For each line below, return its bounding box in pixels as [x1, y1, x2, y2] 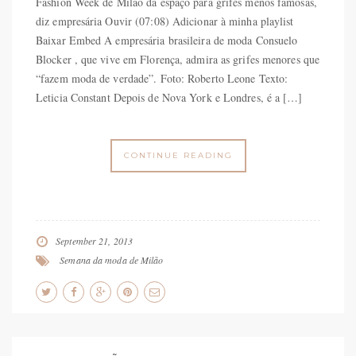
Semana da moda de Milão [60, 253, 164, 266]
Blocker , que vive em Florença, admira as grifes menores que [36, 51, 320, 67]
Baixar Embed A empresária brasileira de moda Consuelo [36, 32, 298, 48]
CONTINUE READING [123, 149, 233, 161]
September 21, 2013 [56, 234, 133, 247]
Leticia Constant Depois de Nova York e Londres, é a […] [36, 89, 303, 105]
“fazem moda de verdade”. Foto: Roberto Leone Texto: [36, 70, 288, 86]
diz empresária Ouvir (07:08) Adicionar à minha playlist [36, 13, 294, 29]
